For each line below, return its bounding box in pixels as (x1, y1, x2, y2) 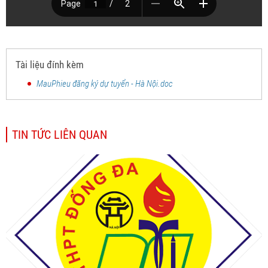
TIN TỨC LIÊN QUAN (12, 127, 107, 142)
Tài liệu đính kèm (16, 59, 84, 71)
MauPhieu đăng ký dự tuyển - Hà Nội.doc (36, 78, 173, 90)
